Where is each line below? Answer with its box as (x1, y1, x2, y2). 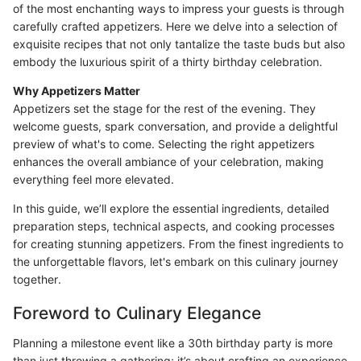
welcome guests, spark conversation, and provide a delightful (13, 118, 338, 133)
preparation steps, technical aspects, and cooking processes (13, 218, 334, 233)
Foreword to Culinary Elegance (13, 302, 261, 323)
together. (13, 272, 61, 286)
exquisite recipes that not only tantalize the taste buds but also (13, 36, 345, 51)
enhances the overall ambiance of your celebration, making (13, 154, 324, 168)
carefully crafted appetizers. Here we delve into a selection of (13, 19, 338, 33)
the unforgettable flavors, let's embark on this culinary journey (13, 254, 338, 268)
